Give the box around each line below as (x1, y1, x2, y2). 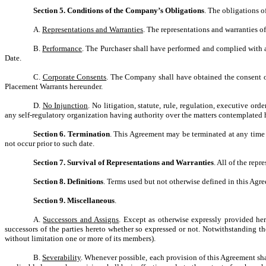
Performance (42, 44, 83, 53)
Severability (42, 253, 81, 262)
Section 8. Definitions (33, 177, 103, 186)
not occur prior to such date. (5, 139, 94, 148)
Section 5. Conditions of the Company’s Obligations (33, 6, 204, 15)
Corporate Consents (42, 72, 107, 81)
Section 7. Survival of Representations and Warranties (33, 158, 214, 167)
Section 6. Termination (33, 129, 110, 138)
